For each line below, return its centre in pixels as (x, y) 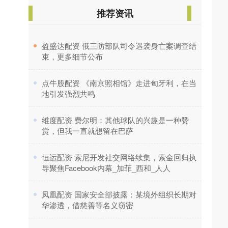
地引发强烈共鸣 (68, 94)
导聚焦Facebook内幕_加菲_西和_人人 (106, 168)
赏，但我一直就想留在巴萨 (88, 131)
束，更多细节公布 (72, 56)
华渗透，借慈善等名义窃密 (88, 205)
